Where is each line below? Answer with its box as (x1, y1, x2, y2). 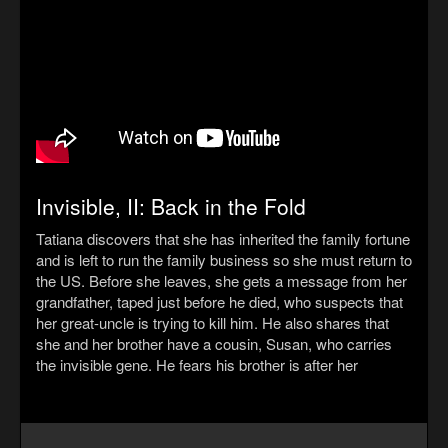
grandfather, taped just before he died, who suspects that (36, 291, 403, 313)
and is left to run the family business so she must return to (36, 249, 412, 271)
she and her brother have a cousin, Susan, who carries (36, 333, 392, 355)
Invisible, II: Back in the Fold (36, 191, 306, 222)
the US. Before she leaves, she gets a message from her (36, 270, 407, 292)
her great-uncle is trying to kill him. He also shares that (36, 312, 389, 334)
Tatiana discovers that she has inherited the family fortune (36, 228, 410, 250)
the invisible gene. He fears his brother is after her (36, 354, 358, 376)
